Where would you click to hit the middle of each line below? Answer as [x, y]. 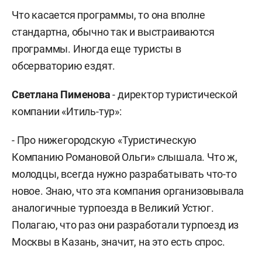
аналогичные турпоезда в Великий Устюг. [113, 208]
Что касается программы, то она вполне [108, 15]
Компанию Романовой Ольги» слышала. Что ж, [125, 157]
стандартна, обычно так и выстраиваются [113, 32]
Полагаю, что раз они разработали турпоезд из [125, 225]
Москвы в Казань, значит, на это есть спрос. [118, 242]
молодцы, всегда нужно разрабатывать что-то [124, 174]
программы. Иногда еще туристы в [96, 49]
